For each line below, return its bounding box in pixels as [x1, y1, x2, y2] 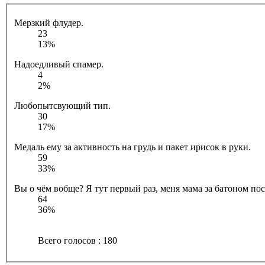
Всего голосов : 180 [38, 235, 117, 245]
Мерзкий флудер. [14, 17, 83, 28]
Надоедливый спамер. [14, 59, 104, 69]
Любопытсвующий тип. [14, 100, 111, 111]
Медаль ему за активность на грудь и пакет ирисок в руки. [14, 141, 251, 152]
